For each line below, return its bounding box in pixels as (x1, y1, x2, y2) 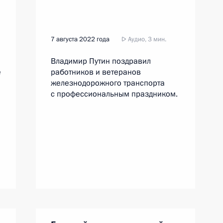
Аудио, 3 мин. (126, 35, 166, 44)
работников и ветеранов (51, 67, 141, 78)
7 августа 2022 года (51, 35, 110, 44)
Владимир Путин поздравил (51, 56, 151, 67)
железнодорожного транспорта (51, 78, 165, 89)
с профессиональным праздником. (51, 89, 178, 100)
